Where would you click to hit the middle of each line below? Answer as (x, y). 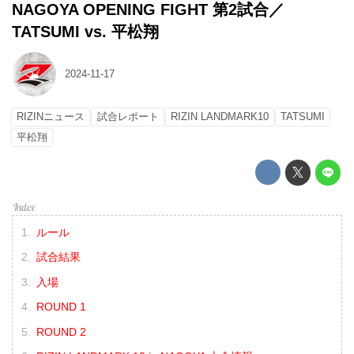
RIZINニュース (51, 117)
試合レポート (128, 117)
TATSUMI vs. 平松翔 (85, 31)
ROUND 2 (61, 331)
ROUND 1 (61, 307)
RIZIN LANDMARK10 (219, 117)
